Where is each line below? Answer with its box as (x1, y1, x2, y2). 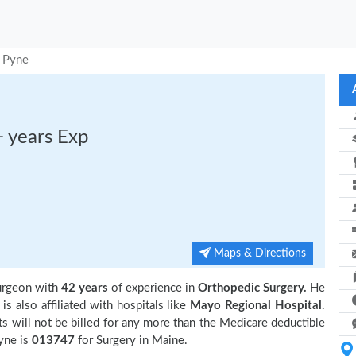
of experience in (108, 282, 198, 294)
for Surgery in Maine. (78, 335, 188, 346)
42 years (61, 282, 108, 294)
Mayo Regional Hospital (190, 300, 322, 311)
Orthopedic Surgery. (198, 282, 307, 294)
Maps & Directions (211, 248, 306, 259)
